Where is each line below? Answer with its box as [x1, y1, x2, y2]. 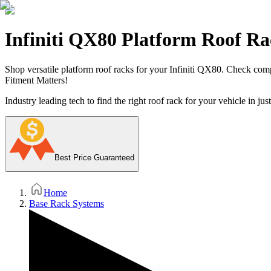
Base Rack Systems [29, 198, 104, 209]
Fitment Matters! [5, 74, 68, 85]
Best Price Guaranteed [54, 152, 134, 162]
